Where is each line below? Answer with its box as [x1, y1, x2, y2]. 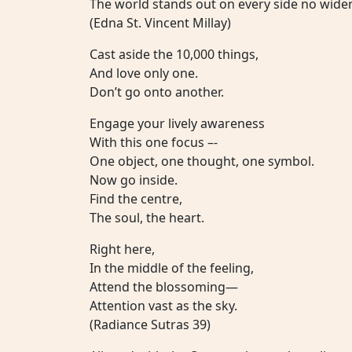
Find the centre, [90, 189, 182, 207]
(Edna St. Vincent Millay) [90, 13, 231, 31]
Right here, [90, 240, 155, 258]
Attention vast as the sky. [90, 296, 237, 314]
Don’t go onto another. [90, 82, 224, 101]
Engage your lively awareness [90, 114, 265, 132]
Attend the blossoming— [90, 277, 238, 295]
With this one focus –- [90, 133, 218, 151]
